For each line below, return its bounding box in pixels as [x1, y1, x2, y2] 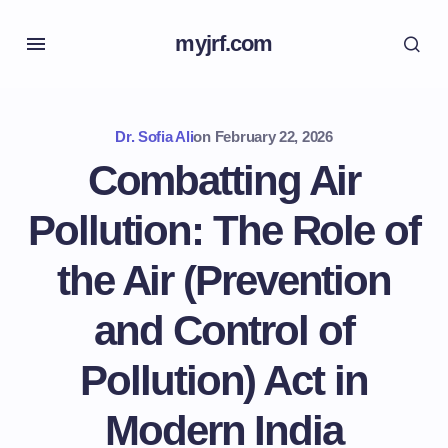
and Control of [94, 307, 354, 354]
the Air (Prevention [56, 257, 392, 304]
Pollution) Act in [80, 357, 368, 404]
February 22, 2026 [214, 128, 333, 145]
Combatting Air [87, 157, 361, 204]
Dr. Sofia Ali [115, 128, 194, 145]
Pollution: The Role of [28, 207, 420, 254]
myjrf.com [175, 31, 273, 56]
